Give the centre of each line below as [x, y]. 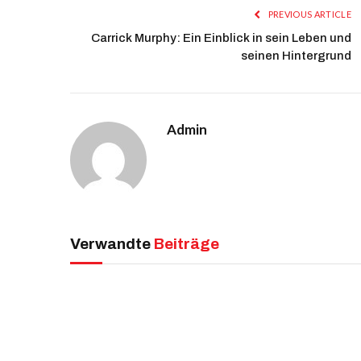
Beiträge [187, 244]
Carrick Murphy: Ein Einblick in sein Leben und [221, 38]
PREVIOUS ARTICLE [309, 14]
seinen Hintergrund [296, 56]
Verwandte [112, 244]
